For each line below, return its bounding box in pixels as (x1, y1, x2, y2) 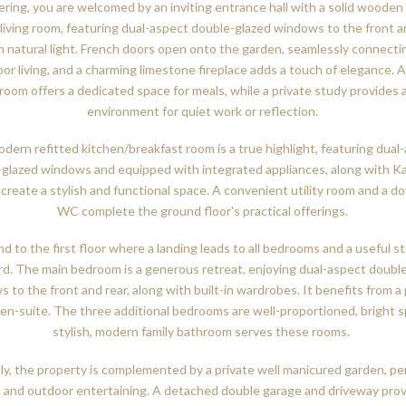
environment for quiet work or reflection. (87, 102, 319, 119)
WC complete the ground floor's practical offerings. (57, 202, 349, 218)
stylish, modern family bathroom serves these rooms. (53, 324, 353, 340)
